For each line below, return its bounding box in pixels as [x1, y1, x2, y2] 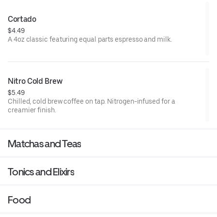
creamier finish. [8, 106, 56, 114]
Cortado [8, 14, 36, 24]
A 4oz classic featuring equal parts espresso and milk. [8, 35, 172, 43]
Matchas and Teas [8, 137, 81, 150]
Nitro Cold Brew [8, 76, 62, 86]
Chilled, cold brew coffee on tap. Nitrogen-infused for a [8, 97, 175, 105]
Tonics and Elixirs [8, 165, 75, 178]
